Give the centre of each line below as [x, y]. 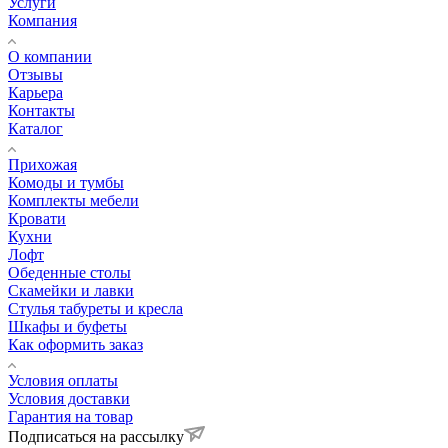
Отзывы [35, 74]
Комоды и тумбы [66, 182]
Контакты [41, 110]
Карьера [35, 92]
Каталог [35, 128]
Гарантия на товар [70, 416]
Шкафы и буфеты [67, 326]
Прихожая [42, 164]
